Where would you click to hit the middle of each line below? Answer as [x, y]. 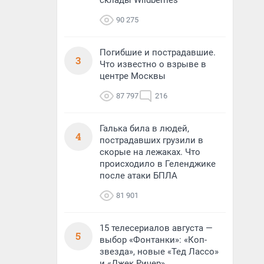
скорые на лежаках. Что [150, 152]
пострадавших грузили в [151, 140]
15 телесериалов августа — [156, 228]
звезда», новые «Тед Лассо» [159, 252]
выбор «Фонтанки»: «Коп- [153, 240]
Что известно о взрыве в [153, 64]
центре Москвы [133, 76]
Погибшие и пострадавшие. [158, 52]
